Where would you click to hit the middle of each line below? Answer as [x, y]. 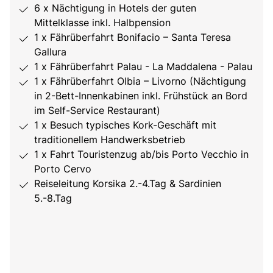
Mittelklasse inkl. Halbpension [102, 22]
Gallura [50, 51]
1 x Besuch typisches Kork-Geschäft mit [125, 125]
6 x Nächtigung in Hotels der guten [115, 8]
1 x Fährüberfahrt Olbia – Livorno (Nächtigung [140, 81]
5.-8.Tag [53, 198]
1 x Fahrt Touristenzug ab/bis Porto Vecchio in [141, 154]
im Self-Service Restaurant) [97, 110]
